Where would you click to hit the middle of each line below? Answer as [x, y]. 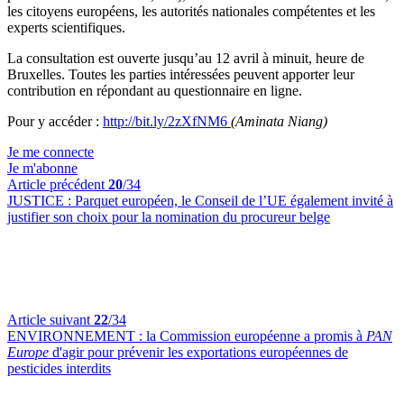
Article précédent [58, 184]
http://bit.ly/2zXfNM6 [167, 121]
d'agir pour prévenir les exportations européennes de [198, 352]
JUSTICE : [41, 201]
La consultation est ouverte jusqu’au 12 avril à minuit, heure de [186, 58]
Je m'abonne [42, 168]
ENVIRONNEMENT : [77, 336]
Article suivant [50, 320]
